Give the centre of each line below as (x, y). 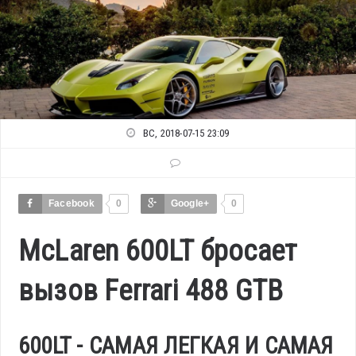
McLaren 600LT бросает (158, 252)
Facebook (72, 204)
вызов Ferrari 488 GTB (151, 291)
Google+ (190, 204)
